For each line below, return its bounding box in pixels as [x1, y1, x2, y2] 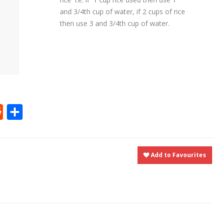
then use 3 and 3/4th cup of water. [60, 18, 169, 28]
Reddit [3, 101, 51, 122]
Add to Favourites [149, 151, 206, 159]
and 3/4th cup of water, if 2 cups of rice [60, 6, 187, 16]
